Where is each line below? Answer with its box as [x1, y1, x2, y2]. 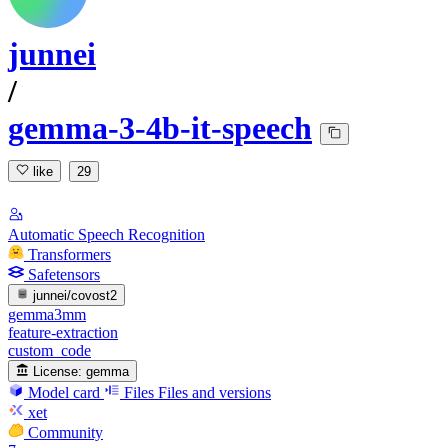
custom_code [8, 341, 91, 359]
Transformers [28, 245, 111, 263]
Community [28, 424, 103, 442]
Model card [28, 384, 100, 402]
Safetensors [28, 265, 100, 283]
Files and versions [158, 384, 271, 402]
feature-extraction [8, 323, 118, 341]
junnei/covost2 [33, 287, 118, 303]
